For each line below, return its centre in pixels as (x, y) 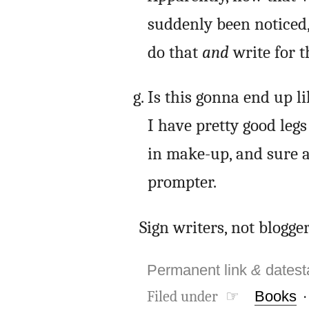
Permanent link (199, 270)
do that (175, 52)
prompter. (182, 182)
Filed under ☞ (193, 296)
